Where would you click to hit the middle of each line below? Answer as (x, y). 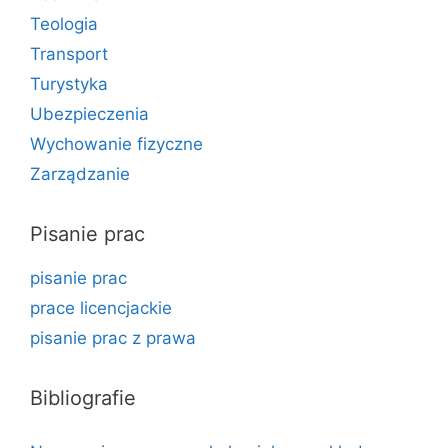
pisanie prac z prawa (113, 338)
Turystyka (69, 84)
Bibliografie (83, 398)
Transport (69, 54)
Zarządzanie (80, 174)
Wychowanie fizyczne (116, 144)
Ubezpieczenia (89, 114)
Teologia (64, 24)
